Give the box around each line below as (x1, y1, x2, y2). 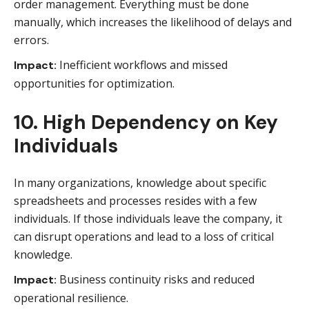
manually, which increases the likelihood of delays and (14, 14, 292, 30)
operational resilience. (14, 290, 128, 306)
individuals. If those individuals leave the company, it (14, 211, 282, 226)
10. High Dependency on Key (14, 110, 278, 135)
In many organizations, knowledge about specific (14, 175, 266, 190)
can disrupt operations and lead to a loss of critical (14, 229, 274, 244)
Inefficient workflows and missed (57, 57, 228, 72)
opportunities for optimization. (14, 76, 175, 91)
